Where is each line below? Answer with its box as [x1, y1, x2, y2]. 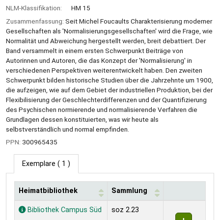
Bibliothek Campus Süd [26, 206, 102, 215]
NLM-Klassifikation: [6, 3, 63, 12]
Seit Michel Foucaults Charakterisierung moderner [65, 17, 212, 25]
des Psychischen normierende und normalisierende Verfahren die [6, 105, 197, 113]
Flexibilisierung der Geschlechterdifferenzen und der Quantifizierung [6, 95, 207, 104]
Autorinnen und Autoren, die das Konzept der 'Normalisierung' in [6, 56, 192, 64]
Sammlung [111, 187, 147, 195]
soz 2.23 [111, 206, 139, 215]
